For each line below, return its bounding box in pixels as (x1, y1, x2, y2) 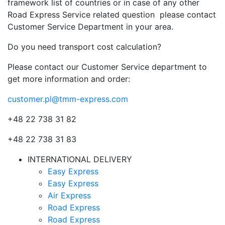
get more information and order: (8, 74, 130, 84)
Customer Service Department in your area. (8, 22, 173, 32)
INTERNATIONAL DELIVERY (28, 154, 132, 164)
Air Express (48, 190, 91, 200)
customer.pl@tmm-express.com (8, 94, 128, 104)
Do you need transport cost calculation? (8, 42, 161, 52)
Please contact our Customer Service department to (8, 62, 207, 72)
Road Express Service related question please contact (8, 10, 216, 20)
